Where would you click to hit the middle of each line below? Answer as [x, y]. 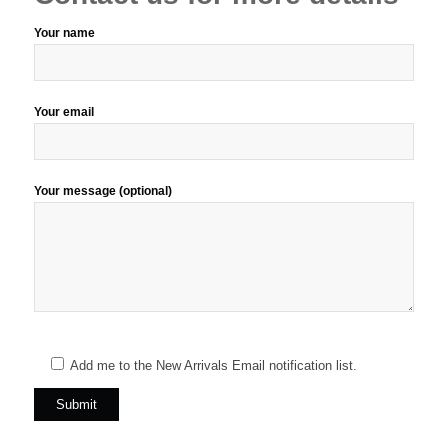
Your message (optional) [102, 190]
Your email [63, 111]
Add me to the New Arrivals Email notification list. [213, 365]
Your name [64, 32]
